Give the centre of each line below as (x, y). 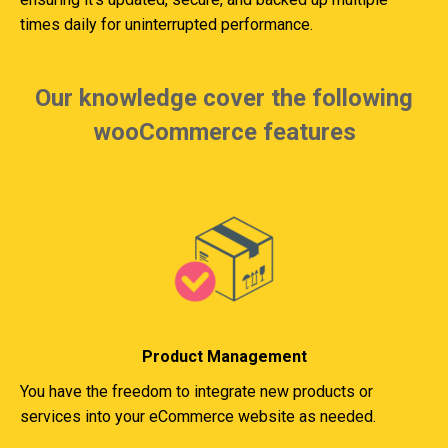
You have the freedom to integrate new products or (196, 391)
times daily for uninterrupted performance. (166, 24)
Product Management (224, 356)
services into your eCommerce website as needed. (198, 416)
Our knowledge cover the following (224, 98)
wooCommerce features (224, 132)
